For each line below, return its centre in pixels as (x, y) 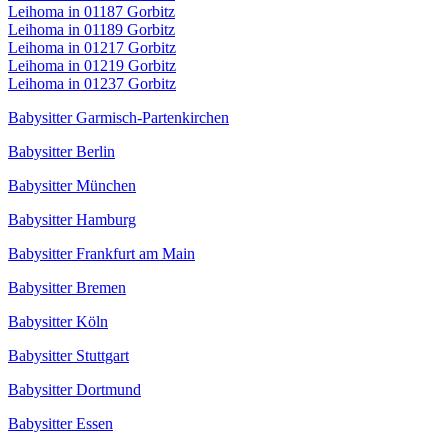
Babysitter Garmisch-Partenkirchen (118, 118)
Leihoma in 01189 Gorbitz (91, 30)
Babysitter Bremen (67, 288)
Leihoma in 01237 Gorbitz (92, 84)
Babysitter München (72, 186)
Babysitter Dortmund (74, 390)
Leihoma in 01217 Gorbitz (92, 48)
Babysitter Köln (58, 322)
